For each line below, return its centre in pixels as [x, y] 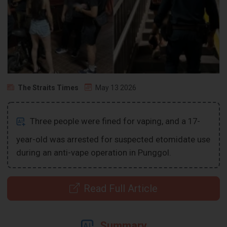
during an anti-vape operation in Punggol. [94, 152]
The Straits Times [48, 87]
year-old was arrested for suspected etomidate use [113, 139]
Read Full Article [121, 188]
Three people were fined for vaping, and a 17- [114, 121]
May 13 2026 [116, 87]
